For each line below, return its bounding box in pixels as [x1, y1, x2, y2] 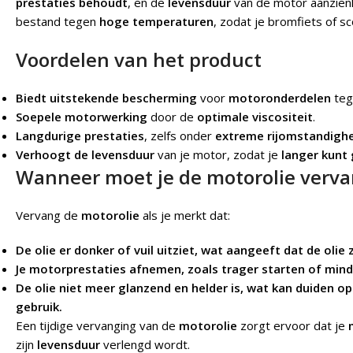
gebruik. [16, 299, 62, 315]
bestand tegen [16, 13, 99, 30]
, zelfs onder [144, 128, 215, 144]
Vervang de [16, 207, 81, 224]
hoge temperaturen [99, 13, 214, 30]
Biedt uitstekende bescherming [16, 90, 197, 106]
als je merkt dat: [139, 207, 230, 224]
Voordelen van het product [16, 46, 262, 73]
